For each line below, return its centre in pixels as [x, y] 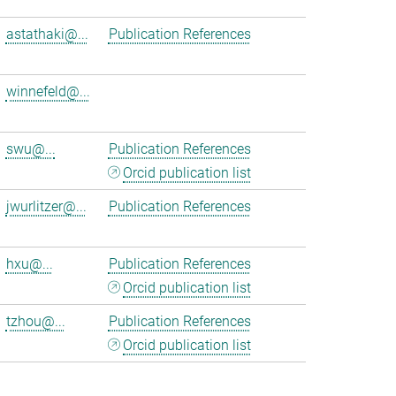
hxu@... [29, 264]
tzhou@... [35, 321]
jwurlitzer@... [46, 206]
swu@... [30, 149]
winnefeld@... [48, 91]
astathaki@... [47, 34]
